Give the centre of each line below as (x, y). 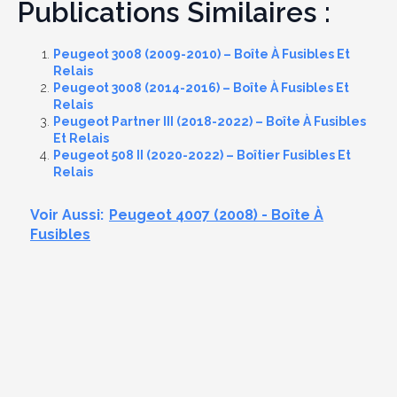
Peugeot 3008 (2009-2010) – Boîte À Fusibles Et (202, 54)
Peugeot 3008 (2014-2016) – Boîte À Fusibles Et (201, 88)
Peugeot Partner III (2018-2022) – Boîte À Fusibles (210, 122)
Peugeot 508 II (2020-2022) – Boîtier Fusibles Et (202, 156)
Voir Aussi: (67, 215)
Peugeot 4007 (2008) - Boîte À (216, 215)
